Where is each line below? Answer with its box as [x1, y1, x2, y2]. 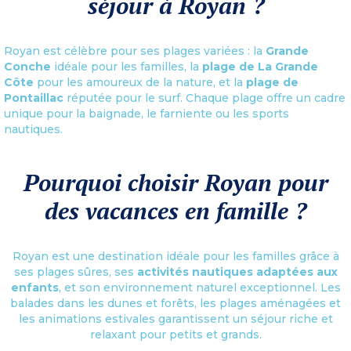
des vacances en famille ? [45, 194, 306, 226]
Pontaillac [4, 90, 63, 105]
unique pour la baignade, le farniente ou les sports [4, 106, 289, 121]
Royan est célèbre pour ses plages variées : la [4, 43, 266, 58]
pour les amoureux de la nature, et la [34, 74, 246, 89]
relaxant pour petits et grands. [89, 327, 262, 342]
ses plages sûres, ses [13, 264, 137, 279]
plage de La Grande [202, 59, 318, 74]
